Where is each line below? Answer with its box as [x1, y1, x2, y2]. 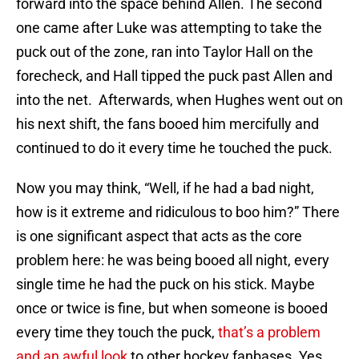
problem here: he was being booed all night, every [16, 252, 329, 269]
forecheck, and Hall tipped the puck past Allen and [16, 67, 333, 85]
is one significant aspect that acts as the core [16, 228, 302, 245]
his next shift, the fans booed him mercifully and [16, 115, 319, 133]
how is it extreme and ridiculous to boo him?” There [16, 204, 340, 221]
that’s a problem [218, 324, 321, 341]
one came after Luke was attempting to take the [16, 19, 322, 37]
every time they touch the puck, [16, 324, 218, 341]
